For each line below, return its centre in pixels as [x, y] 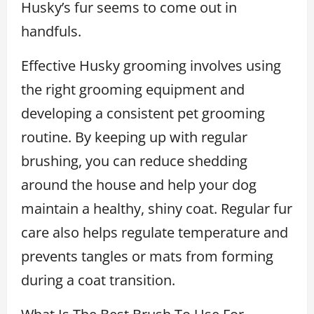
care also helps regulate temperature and [155, 232]
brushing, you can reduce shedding [134, 161]
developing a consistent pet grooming [143, 113]
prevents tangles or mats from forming [147, 256]
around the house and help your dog [139, 184]
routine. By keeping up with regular [134, 137]
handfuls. [51, 31]
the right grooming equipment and [133, 89]
